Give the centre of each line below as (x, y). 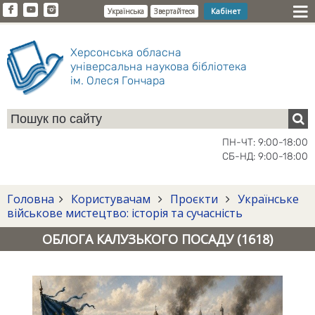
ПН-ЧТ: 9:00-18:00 (265, 142)
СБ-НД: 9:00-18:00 (265, 156)
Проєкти (194, 199)
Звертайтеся (174, 11)
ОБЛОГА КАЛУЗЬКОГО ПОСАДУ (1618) (157, 239)
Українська (126, 11)
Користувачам (111, 199)
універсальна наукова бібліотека (159, 66)
